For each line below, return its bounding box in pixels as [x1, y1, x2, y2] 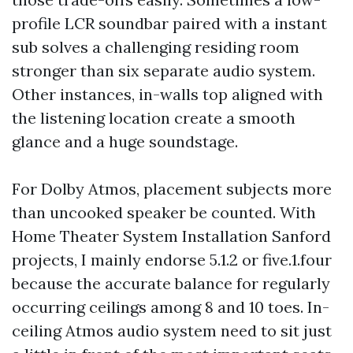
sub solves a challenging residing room [12, 37, 299, 57]
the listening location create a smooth [12, 108, 295, 128]
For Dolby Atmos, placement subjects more [12, 179, 332, 199]
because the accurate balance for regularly [12, 273, 330, 293]
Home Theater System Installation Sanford [12, 226, 331, 246]
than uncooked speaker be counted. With [12, 203, 316, 222]
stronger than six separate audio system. [12, 61, 315, 80]
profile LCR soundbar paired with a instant [12, 13, 327, 33]
